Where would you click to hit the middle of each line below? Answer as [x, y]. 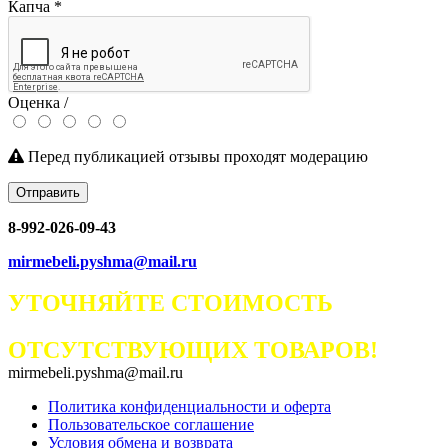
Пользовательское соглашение [151, 425]
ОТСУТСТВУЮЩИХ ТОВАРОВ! [193, 350]
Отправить [48, 192]
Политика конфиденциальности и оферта [189, 407]
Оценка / [38, 102]
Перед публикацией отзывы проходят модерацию [196, 156]
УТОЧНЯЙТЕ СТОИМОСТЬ [170, 303]
